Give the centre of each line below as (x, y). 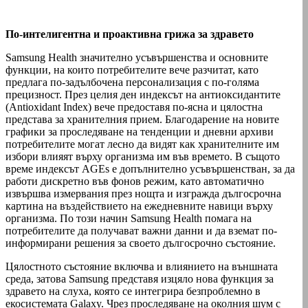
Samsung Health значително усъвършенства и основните (137, 57)
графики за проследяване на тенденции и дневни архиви (140, 131)
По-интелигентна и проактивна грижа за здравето (130, 34)
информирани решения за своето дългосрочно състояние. (141, 243)
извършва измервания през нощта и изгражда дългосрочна (143, 193)
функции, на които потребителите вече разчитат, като (132, 69)
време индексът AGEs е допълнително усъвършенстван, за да (150, 168)
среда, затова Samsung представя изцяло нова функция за (140, 278)
